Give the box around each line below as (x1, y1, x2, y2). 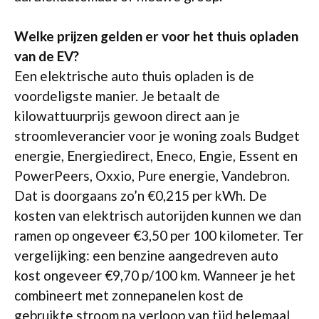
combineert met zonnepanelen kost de (14, 287, 244, 304)
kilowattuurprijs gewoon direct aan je (14, 108, 240, 125)
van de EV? (14, 48, 79, 65)
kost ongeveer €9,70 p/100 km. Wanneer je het (14, 267, 296, 284)
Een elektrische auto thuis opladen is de (14, 68, 254, 85)
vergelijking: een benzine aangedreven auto (14, 247, 278, 264)
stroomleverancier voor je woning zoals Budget (14, 127, 300, 145)
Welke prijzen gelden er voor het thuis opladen (14, 28, 298, 45)
